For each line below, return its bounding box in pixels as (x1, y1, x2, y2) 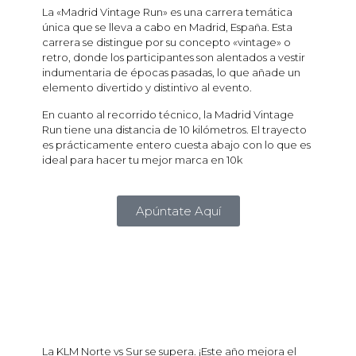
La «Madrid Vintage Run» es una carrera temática (42, 6, 292, 19)
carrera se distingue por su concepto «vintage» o (42, 36, 291, 49)
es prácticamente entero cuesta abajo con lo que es (42, 138, 311, 152)
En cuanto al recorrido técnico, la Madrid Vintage (42, 108, 294, 122)
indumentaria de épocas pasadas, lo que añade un (42, 66, 300, 79)
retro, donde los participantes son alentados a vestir (42, 51, 305, 64)
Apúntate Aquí (135, 203, 221, 219)
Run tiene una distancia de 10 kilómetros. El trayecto (42, 123, 307, 137)
